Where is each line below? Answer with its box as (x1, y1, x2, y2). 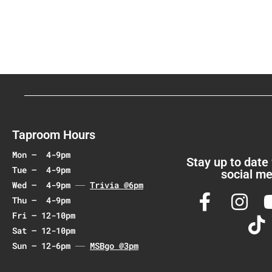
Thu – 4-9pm (12, 194, 70, 206)
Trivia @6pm (90, 179, 143, 191)
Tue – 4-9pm (12, 164, 70, 175)
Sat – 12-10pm (12, 225, 75, 236)
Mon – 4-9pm (12, 149, 70, 160)
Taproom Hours (12, 127, 95, 142)
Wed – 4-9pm (12, 179, 75, 191)
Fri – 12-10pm (12, 209, 75, 221)
